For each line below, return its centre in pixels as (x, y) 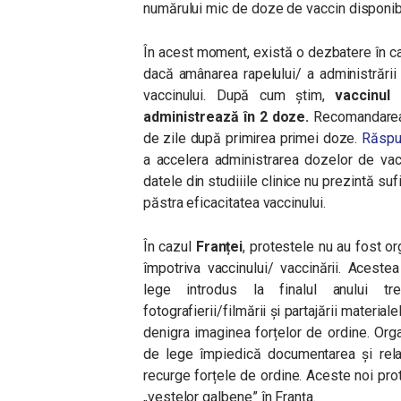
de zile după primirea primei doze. (251, 138)
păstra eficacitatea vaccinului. (235, 203)
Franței (219, 247)
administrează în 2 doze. (226, 117)
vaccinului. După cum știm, (234, 95)
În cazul (168, 247)
